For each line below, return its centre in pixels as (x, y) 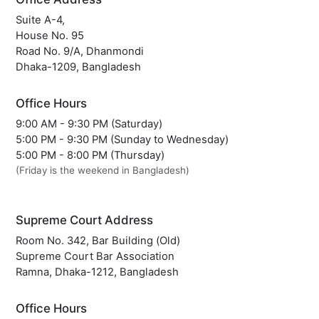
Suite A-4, (41, 20)
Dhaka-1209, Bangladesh (79, 67)
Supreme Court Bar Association (95, 256)
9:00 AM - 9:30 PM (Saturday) (89, 124)
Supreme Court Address (85, 220)
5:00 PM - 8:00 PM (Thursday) (90, 155)
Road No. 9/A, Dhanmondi (80, 51)
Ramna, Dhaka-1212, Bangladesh (98, 272)
